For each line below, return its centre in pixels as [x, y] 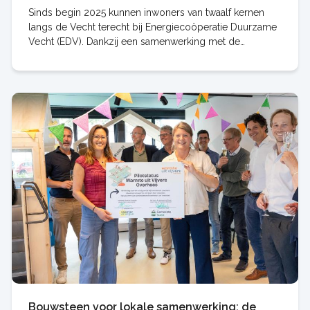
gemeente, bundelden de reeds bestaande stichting [144, 56]
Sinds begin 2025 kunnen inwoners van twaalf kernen [146, 13]
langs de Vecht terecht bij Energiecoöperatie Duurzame [152, 27]
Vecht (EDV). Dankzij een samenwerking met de [134, 42]
